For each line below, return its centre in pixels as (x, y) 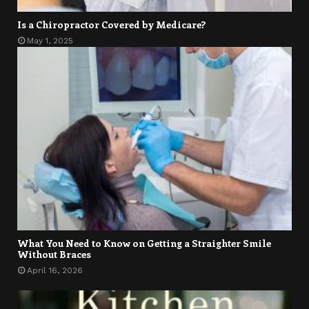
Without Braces (54, 254)
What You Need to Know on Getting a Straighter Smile (144, 243)
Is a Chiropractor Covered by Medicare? (111, 25)
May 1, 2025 (50, 41)
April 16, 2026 (55, 270)
